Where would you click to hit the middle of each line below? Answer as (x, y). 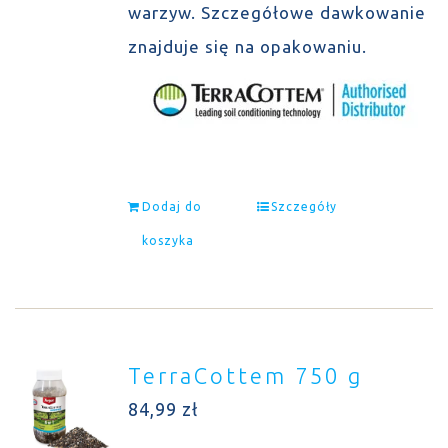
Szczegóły (303, 206)
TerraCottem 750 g (245, 375)
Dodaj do (171, 206)
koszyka (167, 240)
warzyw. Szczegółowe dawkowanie (276, 12)
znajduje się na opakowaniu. (252, 46)
